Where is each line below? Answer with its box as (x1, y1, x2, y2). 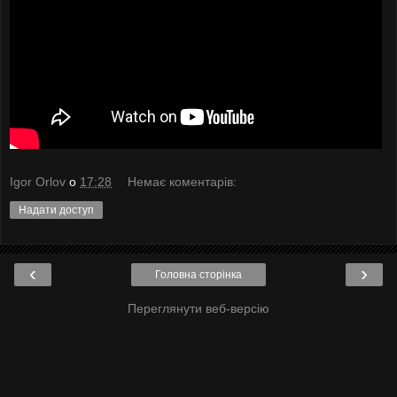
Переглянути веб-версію (128, 301, 269, 316)
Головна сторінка (155, 269, 242, 282)
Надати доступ (19, 204, 94, 217)
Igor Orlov (10, 175, 66, 190)
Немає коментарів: (128, 175, 237, 190)
